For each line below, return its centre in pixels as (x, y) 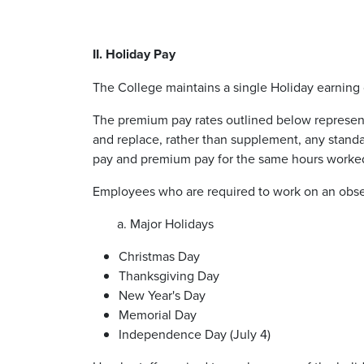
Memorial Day (159, 314)
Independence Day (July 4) (196, 334)
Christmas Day (161, 256)
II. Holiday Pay (136, 54)
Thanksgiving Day (171, 275)
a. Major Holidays (167, 223)
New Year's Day (164, 295)
